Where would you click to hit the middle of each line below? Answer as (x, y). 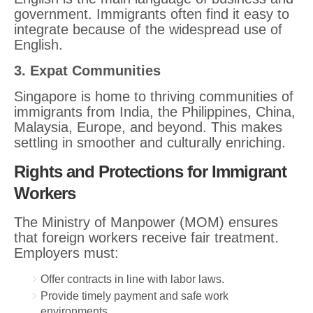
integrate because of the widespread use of (148, 29)
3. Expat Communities (87, 71)
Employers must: (66, 253)
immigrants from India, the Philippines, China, (155, 112)
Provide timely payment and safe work (134, 296)
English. (38, 45)
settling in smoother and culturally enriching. (150, 143)
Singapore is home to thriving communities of (154, 96)
